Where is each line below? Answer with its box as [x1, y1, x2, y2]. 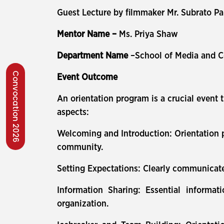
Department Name [57, 51, 130, 60]
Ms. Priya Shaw [119, 30, 178, 39]
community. [57, 143, 103, 152]
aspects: [57, 108, 89, 117]
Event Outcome [57, 73, 120, 82]
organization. [57, 199, 108, 208]
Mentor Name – [57, 30, 119, 39]
